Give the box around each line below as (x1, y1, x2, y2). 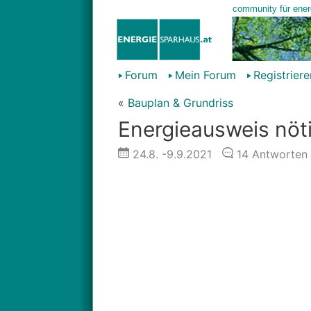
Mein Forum (174, 68, 236, 82)
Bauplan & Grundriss (127, 96, 233, 110)
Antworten (248, 147, 308, 161)
